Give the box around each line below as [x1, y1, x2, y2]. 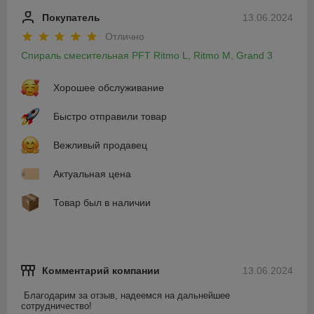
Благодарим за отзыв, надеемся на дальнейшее [24, 290, 230, 301]
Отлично [105, 31, 144, 43]
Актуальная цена [53, 168, 131, 180]
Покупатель [42, 11, 100, 23]
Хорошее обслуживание [53, 82, 164, 94]
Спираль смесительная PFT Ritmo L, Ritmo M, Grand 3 [21, 50, 273, 62]
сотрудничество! [21, 301, 92, 312]
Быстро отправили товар [53, 111, 167, 123]
